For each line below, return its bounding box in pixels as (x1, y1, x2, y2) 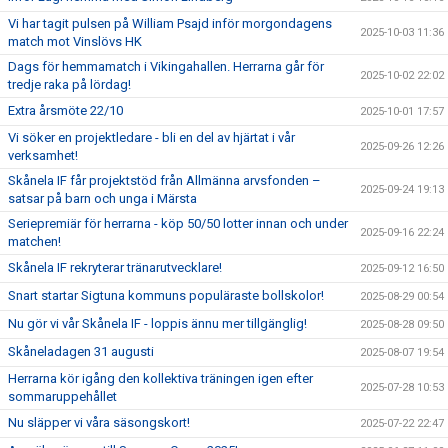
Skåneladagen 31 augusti (8, 344, 154, 359)
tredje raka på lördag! (8, 77, 131, 92)
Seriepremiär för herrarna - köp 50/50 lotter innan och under (8, 216, 348, 231)
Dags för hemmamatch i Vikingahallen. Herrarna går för (8, 59, 324, 74)
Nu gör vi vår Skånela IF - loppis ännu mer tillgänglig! (8, 316, 307, 331)
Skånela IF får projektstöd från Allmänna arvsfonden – (8, 173, 321, 188)
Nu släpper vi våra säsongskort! (8, 415, 190, 430)
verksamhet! (8, 148, 78, 163)
